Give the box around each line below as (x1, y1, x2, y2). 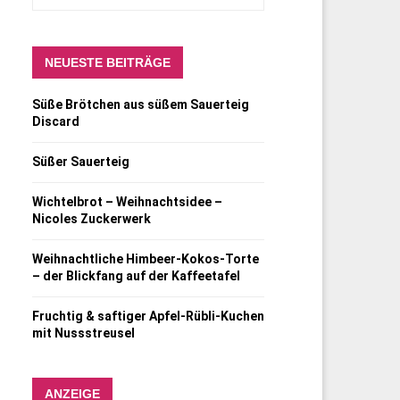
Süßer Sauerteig (32, 154, 129, 169)
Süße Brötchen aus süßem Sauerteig (32, 97, 249, 112)
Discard (32, 114, 79, 129)
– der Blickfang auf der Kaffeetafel (32, 269, 240, 283)
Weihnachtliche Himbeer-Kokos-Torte (32, 252, 259, 266)
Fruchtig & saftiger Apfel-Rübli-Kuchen (32, 309, 264, 323)
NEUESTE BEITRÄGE (45, 55, 171, 70)
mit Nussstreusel (32, 326, 135, 340)
